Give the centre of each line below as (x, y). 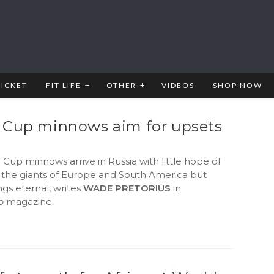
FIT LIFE (64, 85)
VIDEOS (178, 85)
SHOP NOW (238, 85)
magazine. (29, 202)
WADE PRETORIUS (127, 188)
